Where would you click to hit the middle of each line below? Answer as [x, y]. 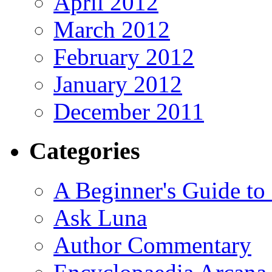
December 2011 [129, 112]
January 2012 [118, 84]
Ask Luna [100, 217]
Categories [85, 151]
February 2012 [124, 57]
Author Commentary [152, 245]
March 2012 [112, 30]
